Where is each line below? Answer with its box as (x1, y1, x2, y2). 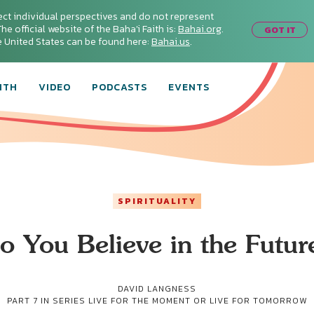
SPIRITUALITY (118, 195, 196, 207)
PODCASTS (92, 80, 147, 95)
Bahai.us (151, 34, 190, 49)
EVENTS (168, 80, 210, 95)
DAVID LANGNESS (118, 282, 196, 295)
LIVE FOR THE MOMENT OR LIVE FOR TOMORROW (88, 294, 307, 307)
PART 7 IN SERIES (7, 294, 88, 307)
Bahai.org (178, 22, 221, 36)
